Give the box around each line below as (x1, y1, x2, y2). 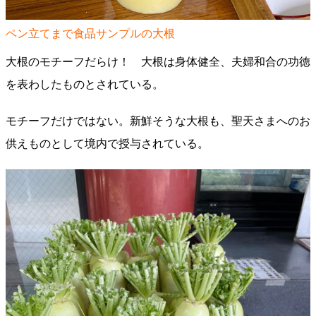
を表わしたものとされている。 (6, 78, 164, 90)
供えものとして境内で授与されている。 (6, 138, 209, 150)
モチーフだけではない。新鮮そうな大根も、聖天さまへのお (6, 115, 310, 127)
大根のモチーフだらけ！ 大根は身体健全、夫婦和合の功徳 (6, 56, 310, 68)
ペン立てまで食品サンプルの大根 (6, 28, 175, 39)
